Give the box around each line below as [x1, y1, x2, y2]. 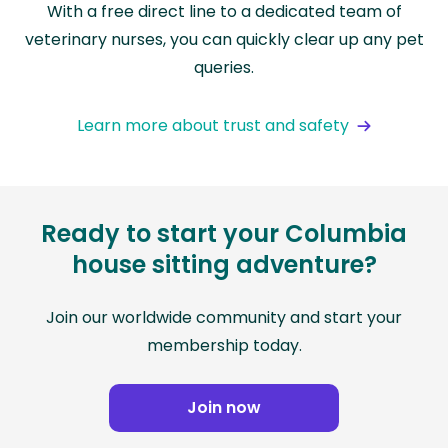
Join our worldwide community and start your [46, 306, 402, 330]
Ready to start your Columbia [41, 217, 407, 251]
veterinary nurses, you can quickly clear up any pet [24, 28, 424, 52]
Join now [187, 396, 261, 420]
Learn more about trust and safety [77, 114, 349, 138]
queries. [194, 56, 254, 80]
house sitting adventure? [71, 248, 377, 282]
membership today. [146, 334, 302, 358]
